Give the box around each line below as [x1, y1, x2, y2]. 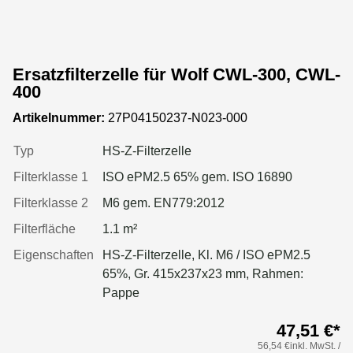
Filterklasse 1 [13, 169, 88, 184]
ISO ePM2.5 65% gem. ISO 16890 [102, 169, 292, 184]
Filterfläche [13, 221, 76, 236]
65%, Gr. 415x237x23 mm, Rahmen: [102, 266, 303, 281]
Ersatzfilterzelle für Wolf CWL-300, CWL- [13, 64, 340, 84]
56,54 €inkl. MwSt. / [258, 340, 340, 351]
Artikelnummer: [13, 110, 105, 124]
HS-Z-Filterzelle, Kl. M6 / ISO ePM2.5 [102, 247, 310, 262]
